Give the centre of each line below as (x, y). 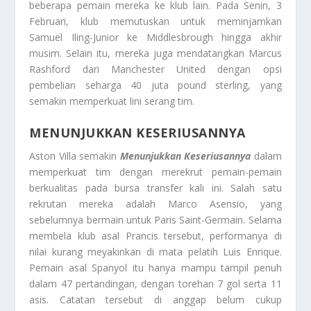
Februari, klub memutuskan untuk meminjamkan (155, 22)
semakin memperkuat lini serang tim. (112, 101)
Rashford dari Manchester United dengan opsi (155, 69)
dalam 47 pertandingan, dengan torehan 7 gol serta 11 (155, 283)
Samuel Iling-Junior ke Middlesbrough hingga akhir (155, 37)
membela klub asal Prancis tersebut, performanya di (155, 235)
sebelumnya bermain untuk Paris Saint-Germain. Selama (155, 219)
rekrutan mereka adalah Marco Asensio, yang (155, 203)
